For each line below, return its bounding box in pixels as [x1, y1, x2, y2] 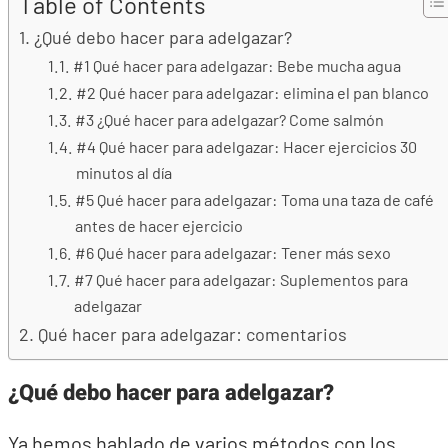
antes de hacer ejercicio [74, 216, 243, 235]
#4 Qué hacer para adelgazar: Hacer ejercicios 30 [75, 137, 417, 156]
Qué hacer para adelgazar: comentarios [37, 323, 347, 345]
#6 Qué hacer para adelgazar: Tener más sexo [74, 243, 391, 262]
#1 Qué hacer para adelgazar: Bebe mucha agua [72, 56, 401, 75]
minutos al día [75, 163, 172, 182]
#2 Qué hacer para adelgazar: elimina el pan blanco [75, 83, 429, 102]
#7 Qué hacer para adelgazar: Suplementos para [73, 270, 408, 289]
